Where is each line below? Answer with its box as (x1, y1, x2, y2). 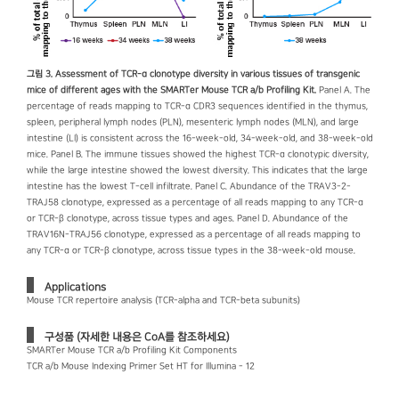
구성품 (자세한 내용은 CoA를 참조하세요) (45, 331, 230, 344)
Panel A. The (316, 85, 370, 96)
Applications (45, 281, 106, 294)
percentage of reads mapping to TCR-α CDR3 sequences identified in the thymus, (27, 102, 368, 112)
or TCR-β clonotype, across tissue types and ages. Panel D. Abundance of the (27, 214, 348, 224)
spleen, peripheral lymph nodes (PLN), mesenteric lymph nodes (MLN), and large (27, 118, 359, 128)
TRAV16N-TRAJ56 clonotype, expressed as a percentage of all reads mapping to (27, 230, 361, 240)
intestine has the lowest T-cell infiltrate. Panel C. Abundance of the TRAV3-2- (27, 182, 351, 192)
